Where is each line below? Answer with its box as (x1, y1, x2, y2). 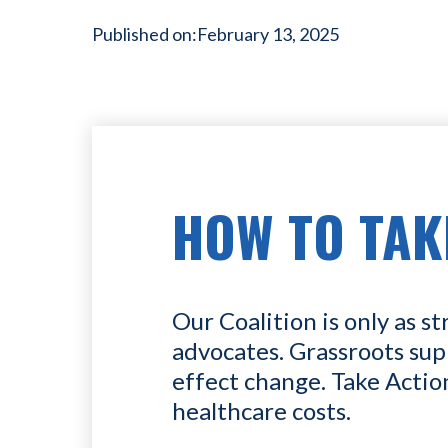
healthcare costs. (172, 396, 351, 425)
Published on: (92, 23, 197, 45)
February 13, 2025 (197, 23, 339, 45)
